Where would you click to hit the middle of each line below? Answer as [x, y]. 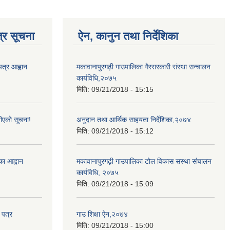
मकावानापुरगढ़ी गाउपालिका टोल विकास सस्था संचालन [144, 161]
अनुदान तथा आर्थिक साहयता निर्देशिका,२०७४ [134, 120]
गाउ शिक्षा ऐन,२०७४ [102, 214]
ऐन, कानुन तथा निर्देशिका [128, 36]
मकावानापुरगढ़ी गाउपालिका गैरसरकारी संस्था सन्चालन [143, 67]
